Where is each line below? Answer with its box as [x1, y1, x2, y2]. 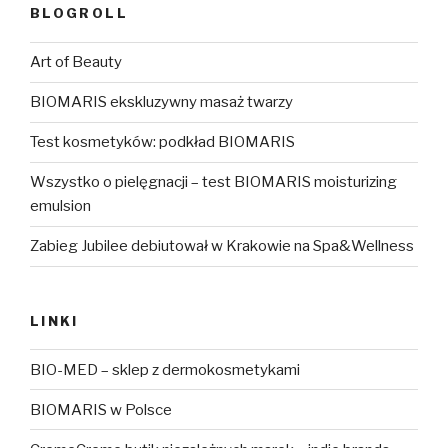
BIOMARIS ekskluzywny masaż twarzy [30, 93, 293, 112]
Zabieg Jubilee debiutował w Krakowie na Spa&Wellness [30, 237, 414, 256]
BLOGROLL [30, 5, 128, 22]
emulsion [30, 197, 91, 216]
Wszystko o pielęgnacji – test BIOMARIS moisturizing [30, 173, 397, 192]
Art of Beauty [30, 53, 122, 72]
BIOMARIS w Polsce [30, 400, 172, 419]
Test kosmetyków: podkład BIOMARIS [30, 133, 295, 152]
